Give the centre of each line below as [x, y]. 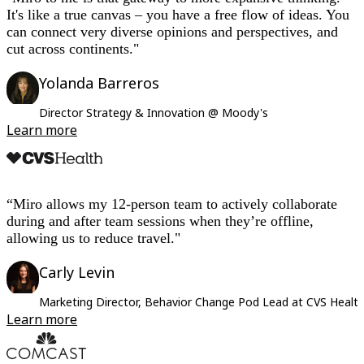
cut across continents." [73, 49]
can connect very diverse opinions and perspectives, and [172, 32]
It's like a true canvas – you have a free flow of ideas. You [178, 15]
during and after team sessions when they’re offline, [160, 221]
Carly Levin [77, 273]
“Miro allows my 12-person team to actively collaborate [172, 204]
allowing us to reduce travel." [93, 238]
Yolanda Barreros [99, 83]
